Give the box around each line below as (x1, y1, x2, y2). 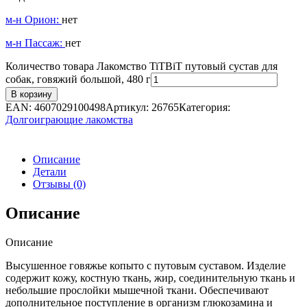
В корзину (11, 89, 52, 100)
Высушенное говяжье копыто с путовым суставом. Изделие (5, 260, 286, 272)
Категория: (179, 101, 230, 114)
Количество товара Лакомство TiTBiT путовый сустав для (5, 60, 278, 73)
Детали (33, 166, 66, 178)
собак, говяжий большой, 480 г (5, 73, 151, 86)
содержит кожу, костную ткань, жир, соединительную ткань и (5, 272, 295, 284)
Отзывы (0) (33, 178, 86, 191)
